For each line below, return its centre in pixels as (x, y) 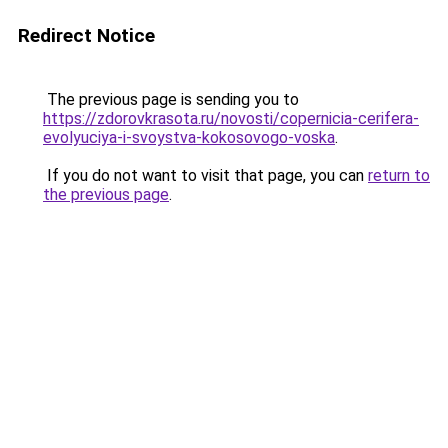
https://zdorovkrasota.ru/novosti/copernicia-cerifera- (231, 118)
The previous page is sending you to (171, 99)
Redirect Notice (86, 35)
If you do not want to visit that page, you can (205, 175)
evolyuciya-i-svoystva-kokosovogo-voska (189, 137)
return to (399, 175)
